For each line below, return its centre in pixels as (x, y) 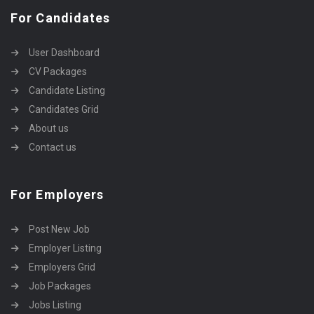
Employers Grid (62, 267)
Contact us (53, 147)
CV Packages (58, 71)
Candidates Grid (64, 109)
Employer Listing (65, 248)
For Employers (57, 194)
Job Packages (60, 286)
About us (49, 128)
